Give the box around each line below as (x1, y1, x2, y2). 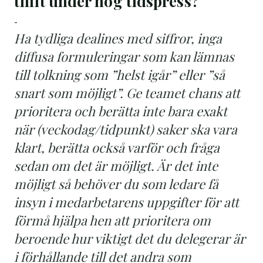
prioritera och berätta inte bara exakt (14, 102, 227, 120)
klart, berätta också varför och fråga (14, 138, 220, 156)
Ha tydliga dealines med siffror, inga (14, 29, 222, 47)
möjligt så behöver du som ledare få (14, 174, 218, 193)
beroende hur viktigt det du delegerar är (14, 229, 245, 247)
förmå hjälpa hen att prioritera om (14, 211, 211, 229)
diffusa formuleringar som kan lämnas (14, 47, 234, 65)
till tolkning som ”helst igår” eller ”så (14, 65, 225, 83)
